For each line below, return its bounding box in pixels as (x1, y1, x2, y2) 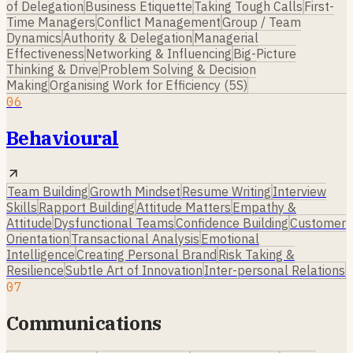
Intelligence (6, 246, 75, 262)
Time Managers (6, 13, 95, 30)
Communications (6, 310, 162, 336)
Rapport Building (39, 199, 135, 215)
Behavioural (6, 124, 119, 150)
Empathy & (232, 199, 296, 215)
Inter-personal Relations (204, 262, 345, 278)
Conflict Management (97, 13, 221, 30)
